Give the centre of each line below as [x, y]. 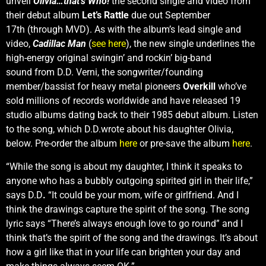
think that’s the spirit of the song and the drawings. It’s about [132, 237]
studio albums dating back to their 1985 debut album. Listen [132, 115]
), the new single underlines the [190, 44]
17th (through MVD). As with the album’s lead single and [123, 30]
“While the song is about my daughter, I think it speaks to [124, 166]
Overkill [199, 87]
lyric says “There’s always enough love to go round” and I [124, 223]
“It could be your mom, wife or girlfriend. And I [142, 195]
